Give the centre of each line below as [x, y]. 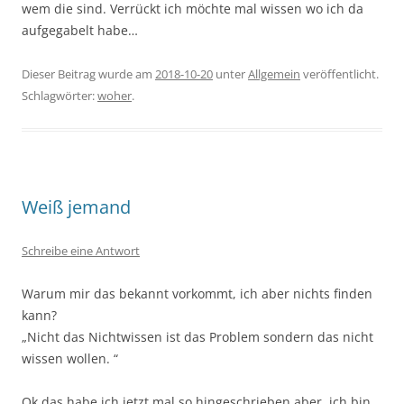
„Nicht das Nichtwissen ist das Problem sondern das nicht [197, 337]
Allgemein [274, 74]
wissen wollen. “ [70, 358]
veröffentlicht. [340, 74]
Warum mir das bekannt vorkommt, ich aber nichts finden [197, 294]
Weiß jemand [76, 207]
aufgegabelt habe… [80, 30]
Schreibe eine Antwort [81, 251]
